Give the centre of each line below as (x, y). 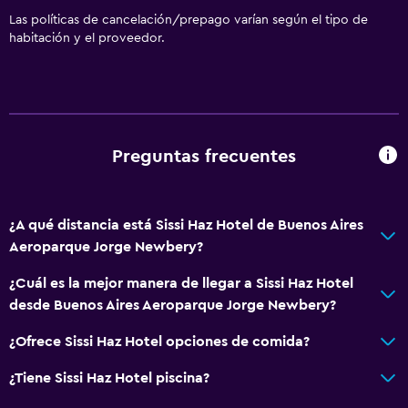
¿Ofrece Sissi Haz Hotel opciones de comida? (159, 341)
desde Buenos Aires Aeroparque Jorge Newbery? (173, 305)
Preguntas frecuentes (204, 157)
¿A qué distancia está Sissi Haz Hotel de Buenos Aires (186, 224)
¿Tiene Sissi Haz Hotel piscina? (109, 377)
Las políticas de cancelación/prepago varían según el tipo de (189, 20)
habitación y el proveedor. (87, 38)
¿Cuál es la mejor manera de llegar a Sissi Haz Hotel (181, 283)
